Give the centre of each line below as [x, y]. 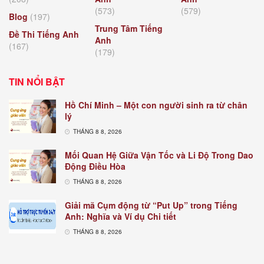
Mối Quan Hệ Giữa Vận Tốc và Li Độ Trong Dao [159, 155]
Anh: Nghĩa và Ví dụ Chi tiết [121, 216]
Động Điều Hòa [95, 166]
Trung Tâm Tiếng [129, 28]
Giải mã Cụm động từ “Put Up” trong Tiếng [151, 205]
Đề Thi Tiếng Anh [44, 34]
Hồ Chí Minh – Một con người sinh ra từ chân [156, 105]
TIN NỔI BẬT [37, 82]
